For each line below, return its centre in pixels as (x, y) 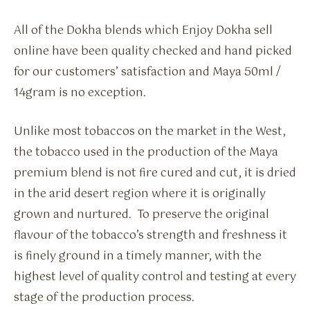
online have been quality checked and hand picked (153, 51)
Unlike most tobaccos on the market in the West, (150, 132)
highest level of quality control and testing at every (155, 277)
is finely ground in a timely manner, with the (138, 257)
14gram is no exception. (80, 93)
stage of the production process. (104, 298)
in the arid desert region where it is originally (140, 194)
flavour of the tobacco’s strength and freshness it (151, 236)
